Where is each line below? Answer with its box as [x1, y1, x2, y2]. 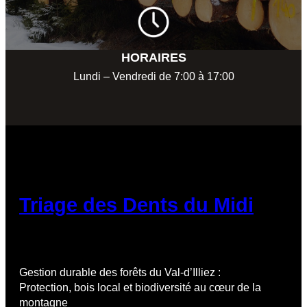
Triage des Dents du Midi [19, 194, 254, 217]
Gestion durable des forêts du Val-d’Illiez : [19, 265, 221, 278]
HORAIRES [121, 49, 186, 64]
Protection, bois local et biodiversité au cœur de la [19, 280, 261, 293]
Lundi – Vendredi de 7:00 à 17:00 [73, 70, 234, 82]
